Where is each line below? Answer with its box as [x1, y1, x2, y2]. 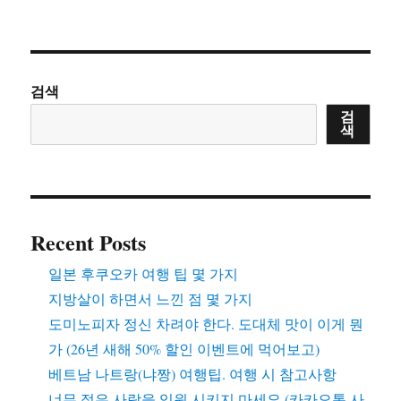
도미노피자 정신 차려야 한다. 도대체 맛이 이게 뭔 [48, 314, 364, 334]
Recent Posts [30, 226, 147, 259]
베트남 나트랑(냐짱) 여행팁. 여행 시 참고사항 [48, 364, 337, 384]
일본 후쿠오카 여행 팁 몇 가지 [48, 264, 239, 284]
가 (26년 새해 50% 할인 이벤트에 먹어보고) [48, 339, 320, 359]
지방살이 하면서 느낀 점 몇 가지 [48, 289, 253, 309]
